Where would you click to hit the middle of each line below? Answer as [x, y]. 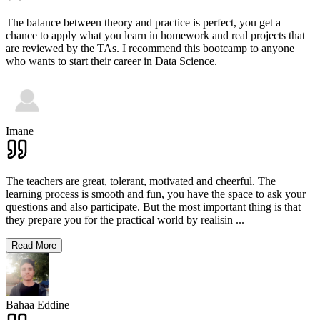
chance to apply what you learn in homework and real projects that [155, 36]
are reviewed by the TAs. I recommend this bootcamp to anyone [150, 49]
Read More [34, 246]
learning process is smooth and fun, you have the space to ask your [156, 194]
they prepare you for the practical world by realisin [119, 220]
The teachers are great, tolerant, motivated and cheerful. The [141, 181]
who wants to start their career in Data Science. [111, 61]
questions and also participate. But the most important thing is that [153, 207]
